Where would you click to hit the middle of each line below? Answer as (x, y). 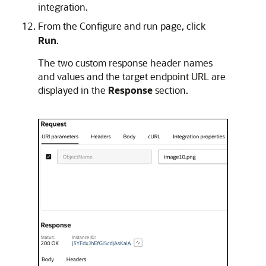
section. (170, 90)
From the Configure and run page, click (122, 26)
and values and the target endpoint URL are (132, 76)
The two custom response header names (125, 62)
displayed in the (73, 90)
